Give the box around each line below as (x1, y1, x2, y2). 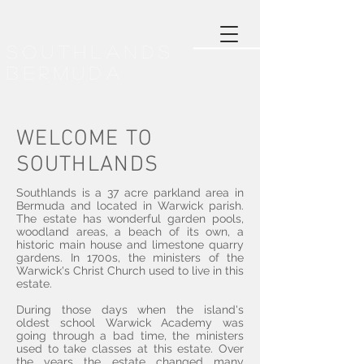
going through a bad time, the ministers (16, 329, 244, 342)
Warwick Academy (105, 316, 213, 329)
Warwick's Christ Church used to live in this (16, 264, 244, 277)
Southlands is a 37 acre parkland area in (16, 186, 244, 199)
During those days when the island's (16, 303, 244, 316)
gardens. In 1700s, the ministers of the (16, 251, 244, 264)
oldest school (16, 316, 106, 329)
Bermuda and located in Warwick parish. (16, 199, 244, 212)
